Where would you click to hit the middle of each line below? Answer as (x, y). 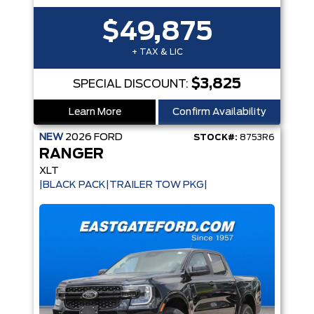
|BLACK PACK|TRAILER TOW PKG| (123, 185)
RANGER (71, 154)
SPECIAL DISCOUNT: (132, 84)
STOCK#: (216, 137)
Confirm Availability (219, 112)
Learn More (95, 112)
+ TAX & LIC (157, 52)
